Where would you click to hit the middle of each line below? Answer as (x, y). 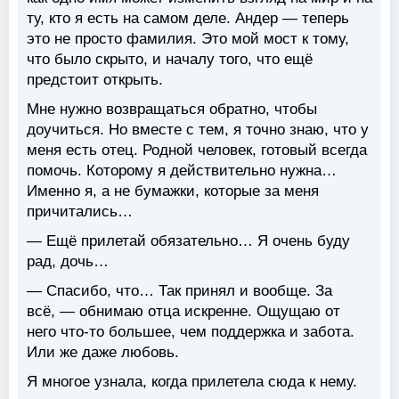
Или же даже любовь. (103, 352)
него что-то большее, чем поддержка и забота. (191, 331)
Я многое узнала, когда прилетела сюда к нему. (192, 381)
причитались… (80, 211)
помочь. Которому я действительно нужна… (182, 170)
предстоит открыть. (95, 79)
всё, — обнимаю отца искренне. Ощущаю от (183, 311)
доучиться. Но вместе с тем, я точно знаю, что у (198, 129)
